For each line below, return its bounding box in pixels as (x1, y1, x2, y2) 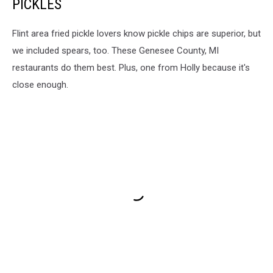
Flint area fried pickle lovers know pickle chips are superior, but (12, 27, 261, 39)
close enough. (12, 79, 68, 90)
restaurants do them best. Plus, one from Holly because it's (12, 62, 250, 73)
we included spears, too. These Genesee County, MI (12, 44, 219, 56)
